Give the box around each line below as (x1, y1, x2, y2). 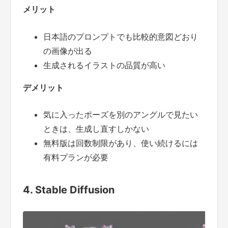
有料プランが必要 (43, 152, 108, 163)
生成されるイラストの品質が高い (43, 60, 165, 70)
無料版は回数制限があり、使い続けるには (43, 138, 198, 149)
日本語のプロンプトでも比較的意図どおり (43, 31, 198, 42)
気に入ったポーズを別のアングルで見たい (43, 109, 198, 120)
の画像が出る (43, 45, 92, 56)
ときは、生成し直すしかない (43, 124, 149, 134)
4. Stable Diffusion (23, 184, 115, 196)
